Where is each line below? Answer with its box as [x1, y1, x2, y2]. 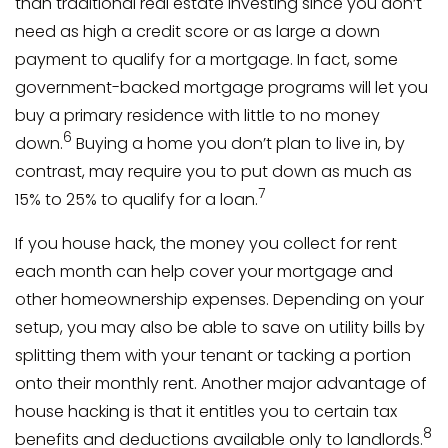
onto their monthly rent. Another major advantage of [15, 371, 427, 395]
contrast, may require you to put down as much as [15, 159, 412, 183]
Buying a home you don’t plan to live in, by [72, 131, 405, 155]
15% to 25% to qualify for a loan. [15, 187, 258, 211]
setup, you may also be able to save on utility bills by [15, 315, 425, 339]
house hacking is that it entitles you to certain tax [15, 399, 397, 423]
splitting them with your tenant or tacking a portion [15, 343, 411, 367]
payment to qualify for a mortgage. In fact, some [15, 47, 398, 71]
